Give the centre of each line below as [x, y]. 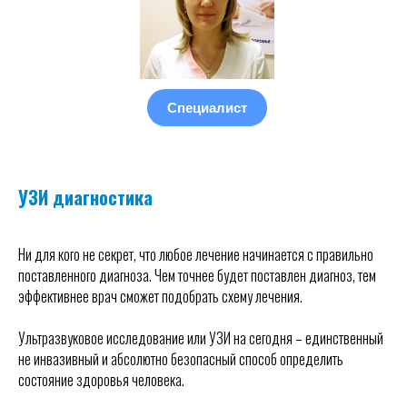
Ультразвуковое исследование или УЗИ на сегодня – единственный [201, 338]
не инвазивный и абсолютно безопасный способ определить [181, 359]
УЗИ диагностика [85, 197]
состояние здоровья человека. [101, 380]
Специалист [207, 108]
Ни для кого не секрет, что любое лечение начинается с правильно [196, 254]
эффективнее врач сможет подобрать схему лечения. [160, 296]
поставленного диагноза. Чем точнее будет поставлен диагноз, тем [197, 275]
